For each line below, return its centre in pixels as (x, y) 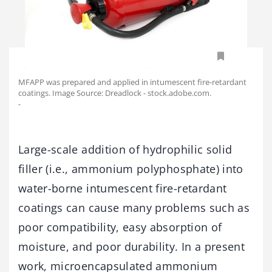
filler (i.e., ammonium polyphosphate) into (131, 168)
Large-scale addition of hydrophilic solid (125, 149)
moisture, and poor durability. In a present (132, 246)
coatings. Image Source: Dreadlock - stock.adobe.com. (115, 93)
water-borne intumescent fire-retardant (123, 188)
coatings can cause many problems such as (134, 207)
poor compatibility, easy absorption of (120, 227)
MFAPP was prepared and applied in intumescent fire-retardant (132, 82)
